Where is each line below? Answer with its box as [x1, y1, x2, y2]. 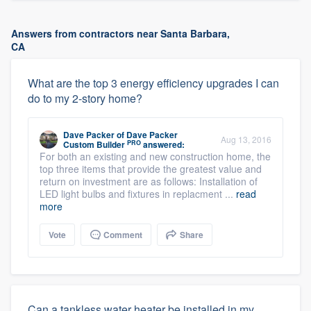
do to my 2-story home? [28, 90, 142, 106]
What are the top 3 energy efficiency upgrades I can [28, 75, 279, 91]
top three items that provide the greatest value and [40, 162, 262, 176]
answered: [141, 138, 185, 151]
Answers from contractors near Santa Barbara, [11, 26, 230, 40]
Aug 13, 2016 [221, 133, 271, 145]
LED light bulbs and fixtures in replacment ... [40, 187, 236, 201]
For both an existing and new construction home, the [40, 149, 271, 163]
